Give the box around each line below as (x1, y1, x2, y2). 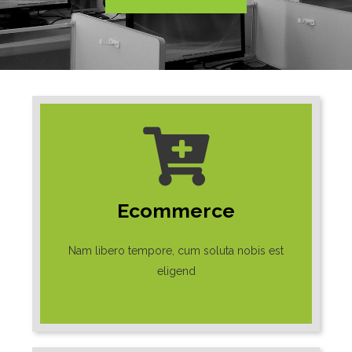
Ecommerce (117, 198, 235, 222)
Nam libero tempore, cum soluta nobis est (68, 244, 284, 257)
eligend (156, 264, 196, 277)
